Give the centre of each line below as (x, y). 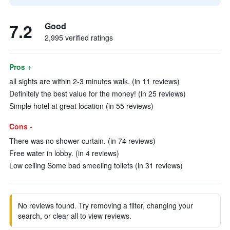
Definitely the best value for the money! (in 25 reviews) (98, 93)
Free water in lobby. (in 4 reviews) (64, 153)
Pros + (20, 67)
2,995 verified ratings (79, 37)
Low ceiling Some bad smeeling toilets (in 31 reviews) (96, 165)
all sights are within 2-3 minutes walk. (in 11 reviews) (94, 81)
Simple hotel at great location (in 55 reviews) (81, 106)
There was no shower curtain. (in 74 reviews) (82, 141)
